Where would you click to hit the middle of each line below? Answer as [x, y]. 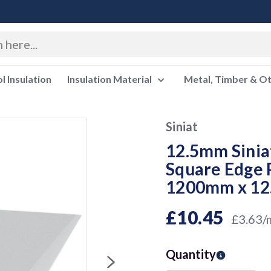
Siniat [182, 126]
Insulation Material [110, 79]
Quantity [191, 254]
